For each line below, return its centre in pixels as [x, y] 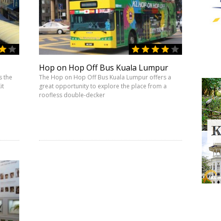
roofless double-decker [72, 95]
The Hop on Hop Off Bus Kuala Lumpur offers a [105, 77]
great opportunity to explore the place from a [103, 86]
